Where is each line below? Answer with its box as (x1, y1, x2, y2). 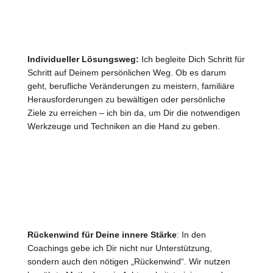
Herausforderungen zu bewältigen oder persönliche (27, 94, 225, 105)
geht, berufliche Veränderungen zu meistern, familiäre (27, 81, 235, 91)
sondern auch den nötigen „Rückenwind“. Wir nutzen (27, 257, 230, 267)
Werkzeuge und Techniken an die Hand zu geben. (27, 121, 220, 132)
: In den (176, 230, 206, 240)
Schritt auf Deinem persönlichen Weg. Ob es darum (27, 68, 226, 78)
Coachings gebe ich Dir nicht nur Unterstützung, (27, 243, 212, 253)
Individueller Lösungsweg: (27, 54, 139, 65)
